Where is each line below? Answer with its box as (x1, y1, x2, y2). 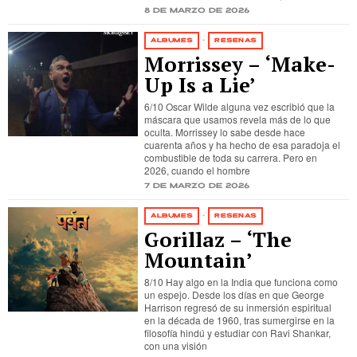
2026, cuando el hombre (144, 163, 251, 177)
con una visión (144, 339, 208, 352)
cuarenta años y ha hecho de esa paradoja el (144, 138, 341, 151)
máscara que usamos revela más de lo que (144, 112, 331, 126)
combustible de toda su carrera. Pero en (144, 151, 318, 164)
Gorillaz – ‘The (144, 226, 292, 253)
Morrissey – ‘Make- (144, 51, 336, 77)
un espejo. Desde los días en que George (144, 288, 325, 301)
